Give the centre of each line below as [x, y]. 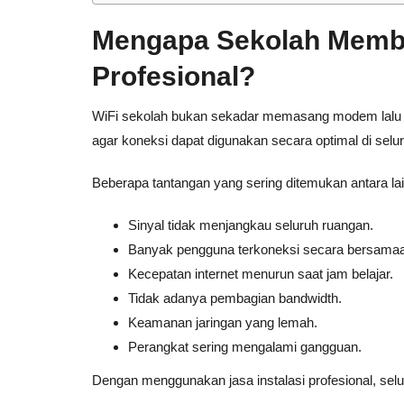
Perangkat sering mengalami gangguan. [245, 347]
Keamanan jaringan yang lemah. [223, 322]
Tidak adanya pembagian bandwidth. [235, 298]
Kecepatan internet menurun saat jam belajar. [261, 274]
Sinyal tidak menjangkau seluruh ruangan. [251, 225]
